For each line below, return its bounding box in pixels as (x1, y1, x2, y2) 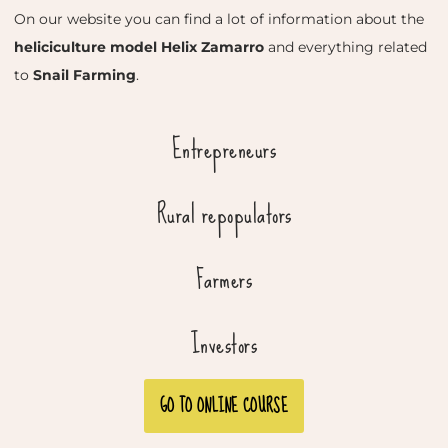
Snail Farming (33, 65, 136, 84)
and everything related (264, 37, 427, 56)
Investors (190, 318, 258, 369)
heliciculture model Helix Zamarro (14, 37, 264, 56)
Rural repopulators (156, 188, 292, 239)
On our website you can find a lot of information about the (14, 9, 424, 28)
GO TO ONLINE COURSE (160, 388, 288, 423)
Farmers (195, 253, 253, 304)
